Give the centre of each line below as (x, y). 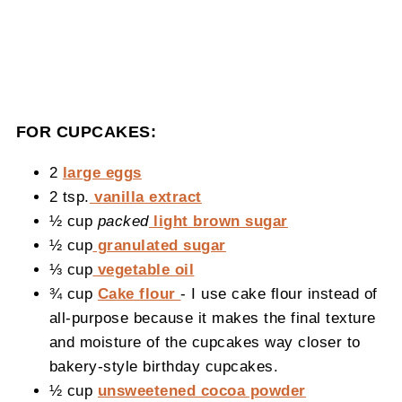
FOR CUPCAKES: (86, 132)
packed (123, 221)
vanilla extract (145, 197)
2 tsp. (69, 197)
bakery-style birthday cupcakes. (164, 367)
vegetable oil (144, 270)
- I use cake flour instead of (279, 294)
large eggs (102, 173)
